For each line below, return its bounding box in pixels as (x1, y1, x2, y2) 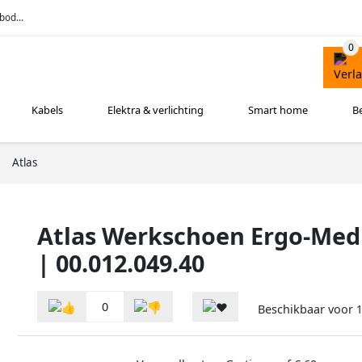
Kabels (32, 103, 64, 118)
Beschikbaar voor (258, 301, 356, 318)
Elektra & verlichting (107, 103, 204, 118)
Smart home (248, 103, 309, 118)
